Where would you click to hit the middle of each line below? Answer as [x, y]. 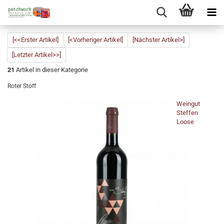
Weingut [188, 104]
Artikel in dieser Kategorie [51, 70]
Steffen [187, 113]
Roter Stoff [22, 86]
